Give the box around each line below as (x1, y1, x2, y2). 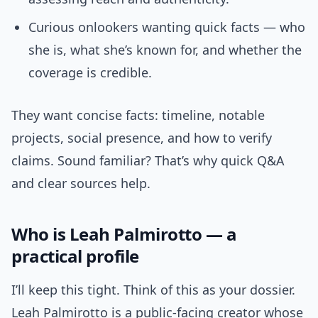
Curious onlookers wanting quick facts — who (28, 18, 305, 36)
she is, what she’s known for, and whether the (28, 41, 302, 59)
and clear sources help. (11, 175, 150, 192)
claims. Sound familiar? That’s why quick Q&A (11, 152, 285, 170)
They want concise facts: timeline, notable (11, 106, 265, 124)
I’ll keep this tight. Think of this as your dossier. (11, 281, 295, 299)
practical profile (11, 244, 139, 268)
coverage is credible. (28, 64, 152, 82)
